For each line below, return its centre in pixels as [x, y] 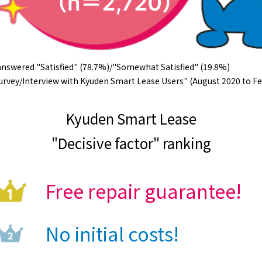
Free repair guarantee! [143, 191]
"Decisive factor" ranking [131, 143]
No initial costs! [112, 234]
